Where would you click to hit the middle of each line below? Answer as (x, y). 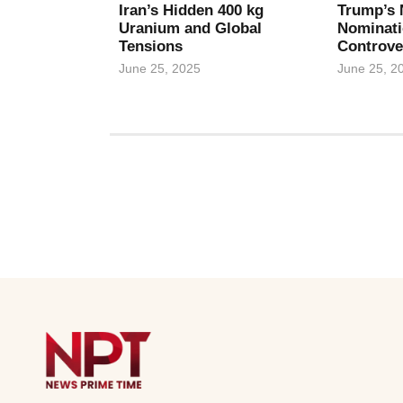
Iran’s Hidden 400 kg (191, 11)
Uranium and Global (190, 29)
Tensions (151, 47)
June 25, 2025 (160, 69)
